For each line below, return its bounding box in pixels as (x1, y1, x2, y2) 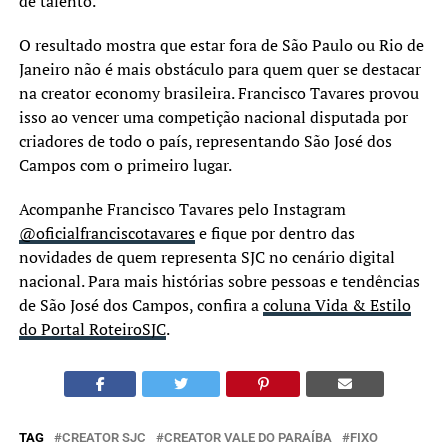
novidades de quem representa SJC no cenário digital (18, 245, 395, 268)
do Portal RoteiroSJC (18, 317, 166, 340)
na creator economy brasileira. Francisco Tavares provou (18, 81, 419, 104)
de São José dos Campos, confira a (18, 293, 263, 316)
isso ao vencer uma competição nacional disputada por (18, 105, 408, 128)
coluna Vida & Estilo (262, 293, 411, 316)
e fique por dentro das (194, 221, 355, 244)
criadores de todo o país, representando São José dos (18, 129, 392, 152)
